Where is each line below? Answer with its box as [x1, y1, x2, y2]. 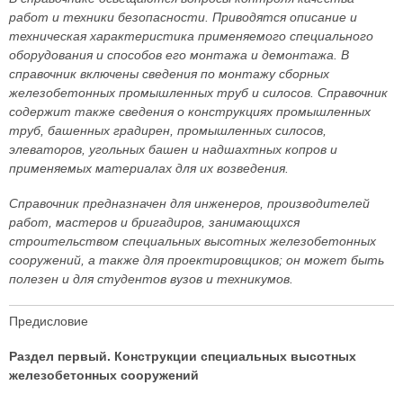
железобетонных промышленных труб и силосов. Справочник [9, 85, 388, 100]
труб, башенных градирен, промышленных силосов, [9, 123, 327, 138]
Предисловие [9, 314, 88, 328]
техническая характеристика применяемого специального [9, 29, 373, 43]
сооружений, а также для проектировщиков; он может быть [9, 253, 384, 267]
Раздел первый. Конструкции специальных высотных [9, 349, 356, 363]
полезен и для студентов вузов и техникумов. [9, 272, 297, 286]
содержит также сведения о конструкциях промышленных [9, 104, 371, 119]
